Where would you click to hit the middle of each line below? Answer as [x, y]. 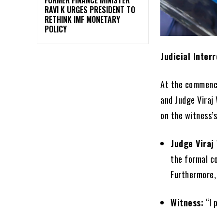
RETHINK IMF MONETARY [82, 19]
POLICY [56, 29]
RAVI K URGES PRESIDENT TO [90, 9]
